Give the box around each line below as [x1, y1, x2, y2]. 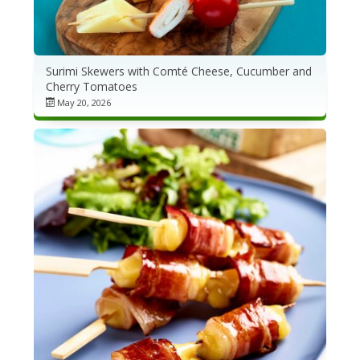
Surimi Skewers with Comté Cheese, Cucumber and [45, 63, 312, 80]
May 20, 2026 [56, 96, 111, 109]
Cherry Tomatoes [45, 79, 137, 95]
